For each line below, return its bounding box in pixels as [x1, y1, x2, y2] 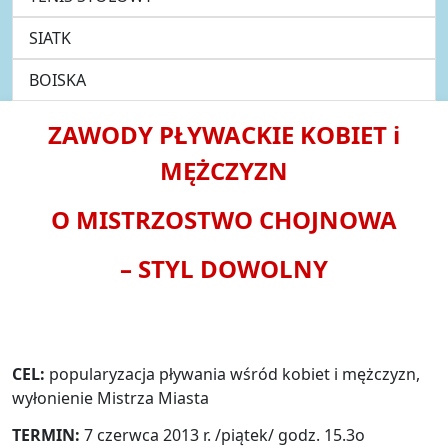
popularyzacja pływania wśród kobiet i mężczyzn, [45, 362, 420, 385]
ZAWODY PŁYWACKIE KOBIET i [48, 117, 400, 151]
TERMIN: [12, 423, 80, 446]
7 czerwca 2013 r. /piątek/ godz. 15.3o [80, 423, 365, 446]
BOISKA [29, 68, 86, 91]
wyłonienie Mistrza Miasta [12, 386, 209, 409]
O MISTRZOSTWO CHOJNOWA [51, 202, 397, 236]
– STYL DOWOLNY [120, 252, 328, 286]
